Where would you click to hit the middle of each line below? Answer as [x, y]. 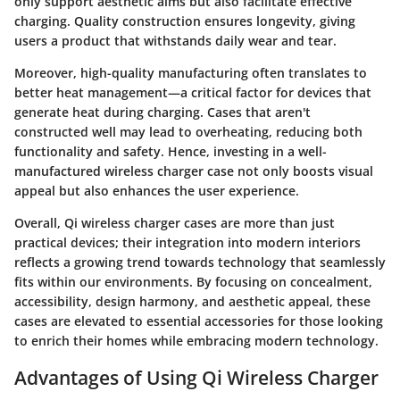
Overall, [39, 223]
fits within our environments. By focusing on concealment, [193, 282]
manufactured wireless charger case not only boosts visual [194, 171]
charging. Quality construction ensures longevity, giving [185, 21]
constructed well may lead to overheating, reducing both [188, 132]
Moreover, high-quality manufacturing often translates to [191, 73]
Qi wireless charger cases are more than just [200, 223]
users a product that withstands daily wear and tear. [175, 41]
